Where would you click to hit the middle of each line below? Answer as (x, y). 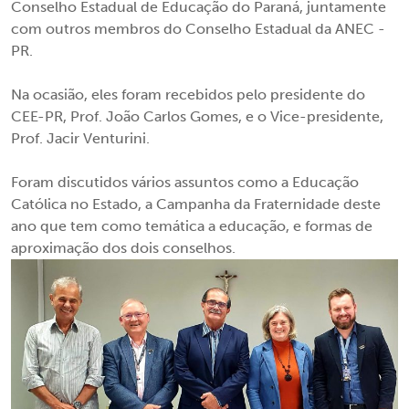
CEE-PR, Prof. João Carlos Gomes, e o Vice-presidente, (197, 116)
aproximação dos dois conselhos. (123, 248)
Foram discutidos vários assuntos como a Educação (185, 182)
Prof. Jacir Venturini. (80, 138)
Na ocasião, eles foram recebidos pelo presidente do (188, 94)
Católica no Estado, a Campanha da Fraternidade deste (196, 204)
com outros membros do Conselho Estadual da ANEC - (198, 29)
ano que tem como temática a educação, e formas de (192, 226)
